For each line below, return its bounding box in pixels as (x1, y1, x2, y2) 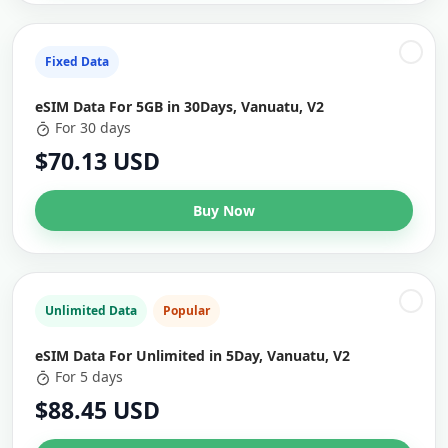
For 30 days (55, 118, 131, 137)
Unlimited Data (45, 302, 137, 319)
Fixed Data (45, 53, 109, 70)
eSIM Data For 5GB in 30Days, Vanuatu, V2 (35, 97, 324, 116)
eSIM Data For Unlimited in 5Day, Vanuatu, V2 (35, 346, 350, 365)
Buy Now (193, 201, 255, 220)
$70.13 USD (35, 145, 160, 177)
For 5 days (55, 367, 123, 386)
